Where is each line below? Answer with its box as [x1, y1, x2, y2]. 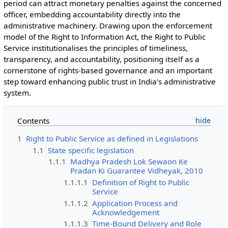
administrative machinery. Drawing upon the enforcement [3, 20, 212, 31]
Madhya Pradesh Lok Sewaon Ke [70, 156, 188, 167]
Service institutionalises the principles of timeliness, [3, 43, 188, 53]
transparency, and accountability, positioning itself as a [3, 54, 199, 64]
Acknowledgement [92, 207, 159, 217]
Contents [17, 116, 49, 126]
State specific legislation [48, 145, 134, 155]
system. [3, 88, 31, 98]
